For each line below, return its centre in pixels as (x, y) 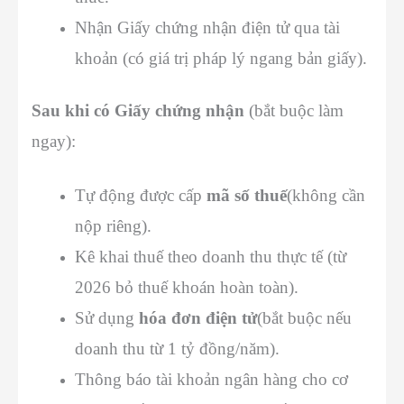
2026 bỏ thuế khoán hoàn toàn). (187, 287)
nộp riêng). (113, 225)
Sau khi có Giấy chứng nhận (138, 111)
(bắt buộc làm (294, 111)
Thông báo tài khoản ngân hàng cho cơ (211, 379)
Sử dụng (107, 317)
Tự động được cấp (141, 195)
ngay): (54, 142)
